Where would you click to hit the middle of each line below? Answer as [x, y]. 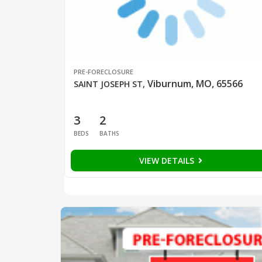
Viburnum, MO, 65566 [195, 83]
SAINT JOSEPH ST [108, 84]
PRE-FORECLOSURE [103, 71]
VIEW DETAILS [168, 160]
